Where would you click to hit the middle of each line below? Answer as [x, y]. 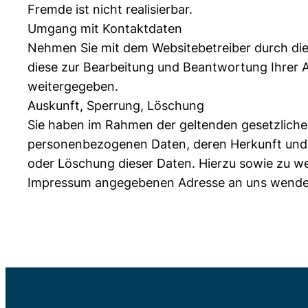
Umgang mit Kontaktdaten [105, 29]
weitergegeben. [73, 87]
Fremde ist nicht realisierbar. [110, 10]
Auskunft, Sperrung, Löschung [116, 106]
